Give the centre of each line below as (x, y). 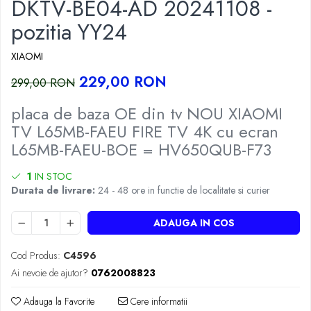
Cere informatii (158, 302)
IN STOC (52, 177)
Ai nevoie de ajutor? (50, 273)
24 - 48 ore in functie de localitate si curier (183, 191)
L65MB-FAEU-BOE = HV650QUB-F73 (141, 150)
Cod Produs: (36, 256)
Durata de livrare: (53, 191)
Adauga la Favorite (58, 302)
